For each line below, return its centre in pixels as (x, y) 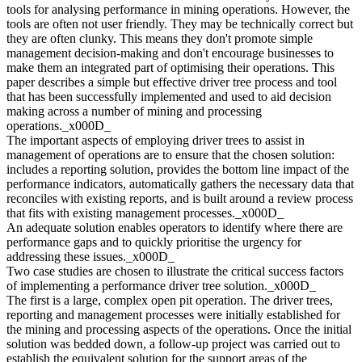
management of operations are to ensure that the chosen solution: (170, 155)
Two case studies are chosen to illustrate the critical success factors (175, 271)
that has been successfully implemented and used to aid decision (169, 97)
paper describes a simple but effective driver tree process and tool (172, 82)
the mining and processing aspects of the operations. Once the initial (179, 330)
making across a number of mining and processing (134, 112)
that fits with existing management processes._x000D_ (145, 213)
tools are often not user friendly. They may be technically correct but (180, 24)
